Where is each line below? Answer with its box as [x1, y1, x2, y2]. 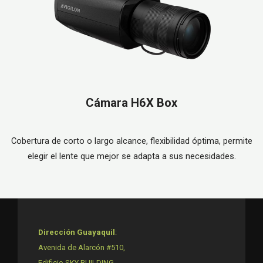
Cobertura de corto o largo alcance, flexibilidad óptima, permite [11, 136, 252, 147]
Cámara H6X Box [86, 96, 177, 110]
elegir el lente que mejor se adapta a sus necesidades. [27, 151, 236, 162]
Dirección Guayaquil [38, 228, 115, 237]
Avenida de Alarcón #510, [38, 243, 125, 252]
